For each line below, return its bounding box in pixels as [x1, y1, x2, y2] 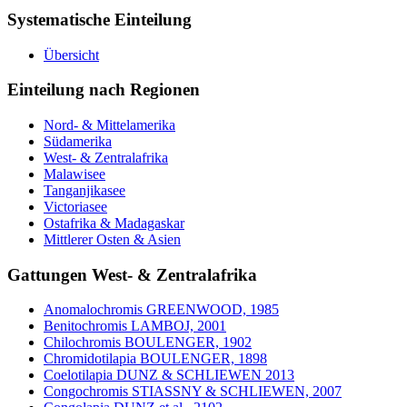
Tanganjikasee [44, 183, 125, 198]
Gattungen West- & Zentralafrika [7, 264, 257, 284]
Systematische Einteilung [7, 9, 192, 29]
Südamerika [44, 134, 112, 149]
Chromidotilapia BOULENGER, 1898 [44, 351, 267, 367]
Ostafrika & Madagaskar [44, 215, 184, 231]
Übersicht [44, 46, 99, 63]
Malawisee [44, 166, 105, 182]
